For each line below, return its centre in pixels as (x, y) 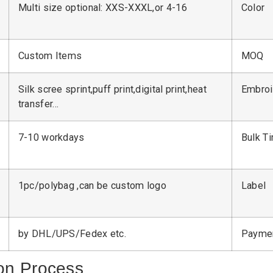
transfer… (38, 104)
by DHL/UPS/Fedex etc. (72, 234)
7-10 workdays (51, 138)
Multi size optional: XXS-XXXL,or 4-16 (102, 8)
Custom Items (50, 56)
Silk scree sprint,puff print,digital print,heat (112, 90)
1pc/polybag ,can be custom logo (96, 186)
